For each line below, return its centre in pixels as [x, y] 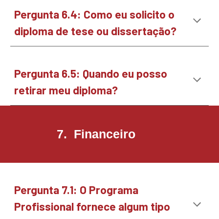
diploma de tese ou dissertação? [96, 31]
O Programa [109, 190]
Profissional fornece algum [83, 206]
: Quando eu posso [122, 73]
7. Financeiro [96, 134]
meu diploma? [84, 90]
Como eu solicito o [129, 14]
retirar [31, 90]
